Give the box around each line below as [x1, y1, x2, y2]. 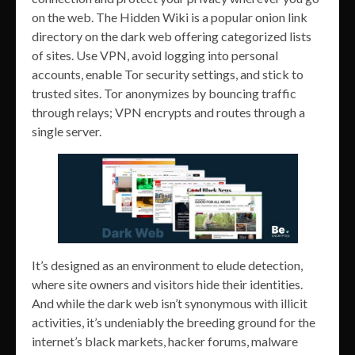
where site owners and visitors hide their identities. [32, 277, 303, 292]
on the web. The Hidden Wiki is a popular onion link [32, 9, 307, 25]
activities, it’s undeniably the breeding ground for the [32, 315, 315, 330]
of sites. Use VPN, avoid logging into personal [32, 47, 278, 63]
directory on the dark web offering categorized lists [32, 28, 311, 44]
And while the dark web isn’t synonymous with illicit [32, 296, 307, 311]
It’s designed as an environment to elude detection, [32, 258, 303, 273]
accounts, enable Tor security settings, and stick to [32, 66, 303, 82]
